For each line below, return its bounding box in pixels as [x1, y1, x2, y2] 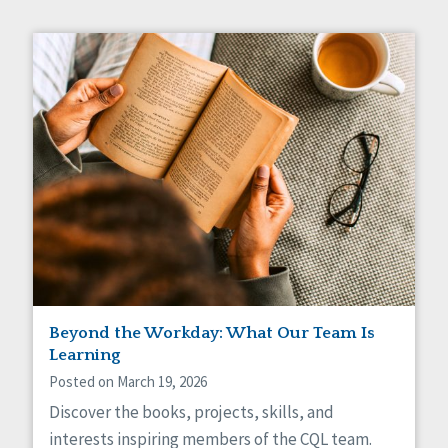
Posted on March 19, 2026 [49, 371, 207, 391]
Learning [49, 345, 121, 364]
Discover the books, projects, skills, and [49, 400, 334, 423]
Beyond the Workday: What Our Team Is [49, 323, 375, 342]
